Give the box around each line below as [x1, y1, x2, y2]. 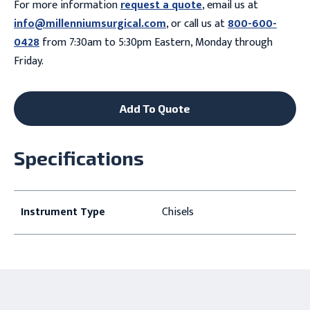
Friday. [13, 51, 44, 71]
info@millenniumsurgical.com [13, 14, 166, 33]
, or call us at [165, 14, 228, 33]
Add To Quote [120, 101, 190, 115]
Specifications [13, 145, 144, 170]
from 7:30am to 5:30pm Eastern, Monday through [39, 33, 273, 52]
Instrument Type [20, 202, 105, 221]
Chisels [161, 202, 194, 221]
